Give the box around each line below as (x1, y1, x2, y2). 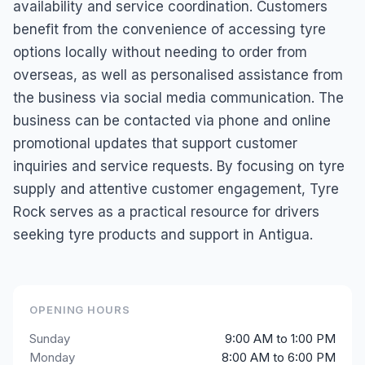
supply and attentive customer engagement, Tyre (13, 181, 339, 197)
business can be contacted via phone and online (13, 112, 331, 129)
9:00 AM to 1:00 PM (225, 331, 336, 346)
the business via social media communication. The (13, 90, 344, 106)
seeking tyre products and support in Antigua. (13, 226, 313, 243)
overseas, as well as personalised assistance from (13, 67, 343, 83)
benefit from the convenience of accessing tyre (13, 21, 326, 37)
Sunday (29, 331, 70, 346)
